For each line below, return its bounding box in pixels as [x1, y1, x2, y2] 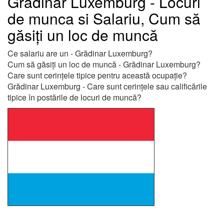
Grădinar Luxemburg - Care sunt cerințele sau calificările [7, 80, 207, 92]
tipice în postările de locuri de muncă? [7, 91, 141, 103]
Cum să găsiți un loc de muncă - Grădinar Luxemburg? [7, 58, 200, 70]
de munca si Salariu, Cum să [7, 7, 200, 29]
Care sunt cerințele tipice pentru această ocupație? [7, 69, 187, 81]
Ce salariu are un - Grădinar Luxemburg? [7, 47, 152, 59]
